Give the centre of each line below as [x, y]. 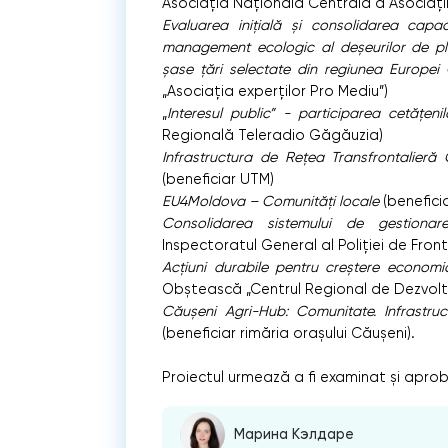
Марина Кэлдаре [294, 435]
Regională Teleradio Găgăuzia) [273, 134]
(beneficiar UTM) [218, 178]
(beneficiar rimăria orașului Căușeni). [289, 332]
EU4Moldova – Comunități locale [271, 200]
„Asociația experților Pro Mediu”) [275, 90]
